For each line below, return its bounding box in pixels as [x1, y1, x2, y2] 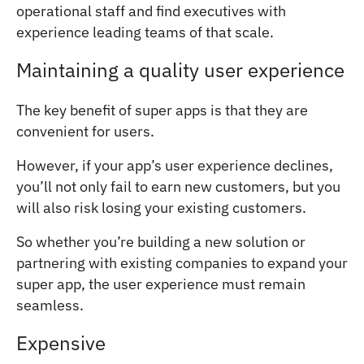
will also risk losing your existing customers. [16, 197, 306, 217]
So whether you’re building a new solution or [16, 232, 305, 251]
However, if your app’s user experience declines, [16, 155, 333, 175]
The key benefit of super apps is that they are [16, 100, 308, 119]
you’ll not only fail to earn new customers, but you [16, 176, 340, 196]
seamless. [16, 295, 84, 314]
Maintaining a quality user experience [16, 56, 344, 83]
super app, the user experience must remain [16, 274, 305, 293]
